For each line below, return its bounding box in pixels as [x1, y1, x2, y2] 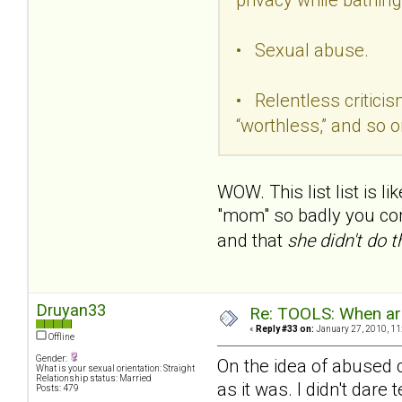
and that [217, 229, 287, 251]
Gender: [36, 354, 69, 364]
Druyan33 [36, 301, 106, 320]
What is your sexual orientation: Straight [36, 363, 195, 374]
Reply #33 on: [256, 324, 314, 335]
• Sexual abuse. [236, 39, 369, 61]
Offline [47, 332, 74, 343]
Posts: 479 [36, 383, 79, 394]
